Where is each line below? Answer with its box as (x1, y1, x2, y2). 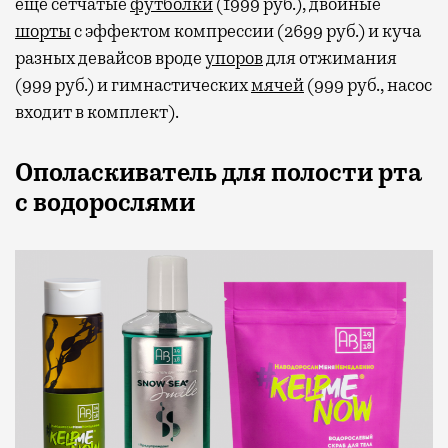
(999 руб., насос (304, 73, 432, 96)
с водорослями (15, 186, 200, 219)
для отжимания (263, 46, 397, 69)
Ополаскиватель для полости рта (15, 156, 422, 189)
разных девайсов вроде (15, 46, 205, 69)
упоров (205, 46, 263, 69)
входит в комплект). (15, 100, 179, 123)
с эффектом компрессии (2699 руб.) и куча (71, 19, 421, 42)
